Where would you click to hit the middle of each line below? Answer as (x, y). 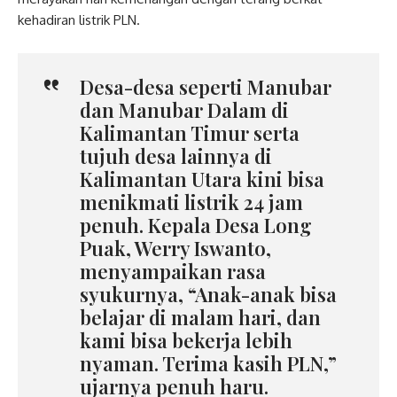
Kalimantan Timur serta (190, 133)
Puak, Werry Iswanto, (175, 248)
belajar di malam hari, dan (200, 317)
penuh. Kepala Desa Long (196, 225)
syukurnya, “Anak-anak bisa (208, 294)
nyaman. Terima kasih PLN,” (208, 363)
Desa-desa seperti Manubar (206, 87)
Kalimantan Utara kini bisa (202, 179)
